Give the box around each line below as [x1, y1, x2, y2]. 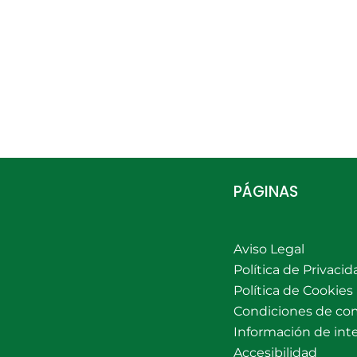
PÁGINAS [233, 181, 298, 202]
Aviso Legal [233, 241, 304, 257]
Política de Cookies [233, 283, 353, 298]
